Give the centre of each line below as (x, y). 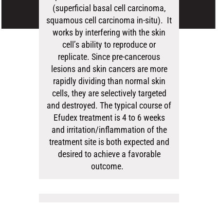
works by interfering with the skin (109, 32)
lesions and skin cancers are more (109, 69)
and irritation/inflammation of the (109, 129)
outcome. (109, 166)
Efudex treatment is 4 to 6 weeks (109, 117)
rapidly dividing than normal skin (109, 81)
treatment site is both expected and (109, 142)
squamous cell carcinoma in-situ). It (109, 20)
